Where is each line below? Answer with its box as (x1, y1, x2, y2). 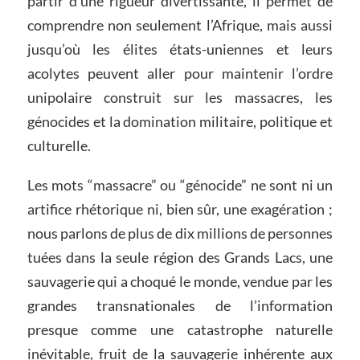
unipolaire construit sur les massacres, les (27, 88, 333, 106)
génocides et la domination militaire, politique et (27, 112, 333, 130)
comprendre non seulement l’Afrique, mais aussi (27, 15, 333, 34)
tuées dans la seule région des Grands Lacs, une (27, 248, 333, 267)
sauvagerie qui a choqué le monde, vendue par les (27, 272, 333, 291)
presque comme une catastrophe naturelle (27, 321, 333, 339)
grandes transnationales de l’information (27, 297, 333, 315)
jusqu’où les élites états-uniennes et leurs (27, 39, 333, 58)
